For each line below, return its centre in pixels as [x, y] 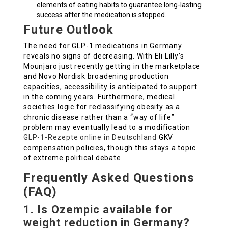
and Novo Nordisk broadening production [96, 77]
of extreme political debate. [73, 158]
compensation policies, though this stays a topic [110, 148]
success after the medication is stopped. [102, 15]
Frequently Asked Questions [109, 178]
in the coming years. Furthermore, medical [99, 97]
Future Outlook [69, 30]
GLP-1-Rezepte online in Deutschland [90, 138]
